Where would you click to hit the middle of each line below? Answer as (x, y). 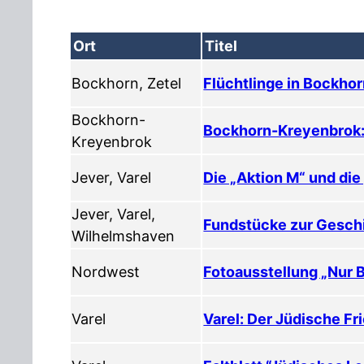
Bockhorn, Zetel (127, 83)
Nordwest (106, 271)
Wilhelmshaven (123, 236)
